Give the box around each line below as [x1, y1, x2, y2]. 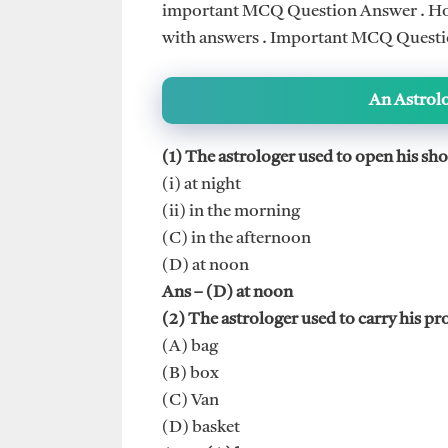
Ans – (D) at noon [162, 284, 293, 302]
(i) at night [162, 176, 241, 194]
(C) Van [162, 392, 219, 410]
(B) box [162, 365, 219, 383]
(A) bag [162, 338, 218, 356]
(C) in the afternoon [162, 230, 311, 248]
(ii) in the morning [162, 203, 300, 221]
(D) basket [162, 419, 240, 437]
